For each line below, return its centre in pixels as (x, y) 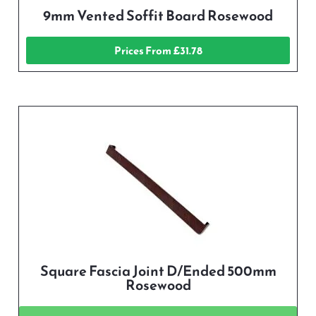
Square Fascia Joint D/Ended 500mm (158, 271)
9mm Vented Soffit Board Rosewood (158, 16)
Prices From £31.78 (158, 51)
